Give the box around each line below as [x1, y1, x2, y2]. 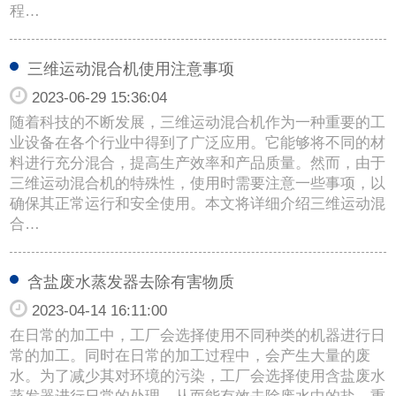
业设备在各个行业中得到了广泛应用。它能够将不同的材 [10, 133, 386, 151]
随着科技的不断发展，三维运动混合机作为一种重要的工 [10, 113, 386, 131]
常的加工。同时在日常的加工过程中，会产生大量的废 [10, 346, 371, 364]
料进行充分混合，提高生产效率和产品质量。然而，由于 [10, 154, 386, 171]
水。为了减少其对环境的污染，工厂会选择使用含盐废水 [10, 367, 386, 385]
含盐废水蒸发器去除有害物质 [27, 272, 235, 291]
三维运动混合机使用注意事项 [27, 59, 235, 78]
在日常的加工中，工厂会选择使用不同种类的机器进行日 [10, 326, 386, 344]
